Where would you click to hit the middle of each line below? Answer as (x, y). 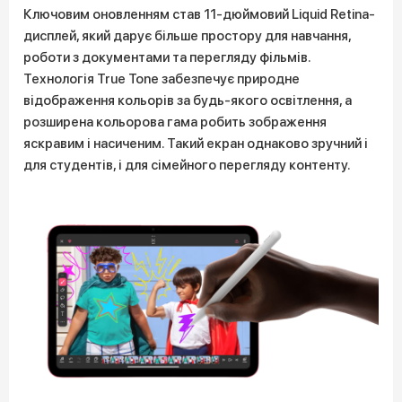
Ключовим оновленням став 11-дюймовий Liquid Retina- (199, 14)
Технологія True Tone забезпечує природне (162, 79)
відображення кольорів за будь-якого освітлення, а (188, 100)
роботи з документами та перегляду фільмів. (167, 57)
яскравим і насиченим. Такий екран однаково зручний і (196, 144)
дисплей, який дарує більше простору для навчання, (187, 36)
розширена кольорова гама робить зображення (175, 122)
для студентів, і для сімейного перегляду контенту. (187, 165)
